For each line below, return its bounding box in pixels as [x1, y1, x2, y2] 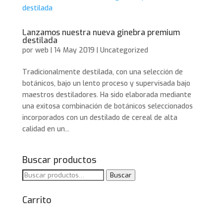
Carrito [22, 194, 52, 206]
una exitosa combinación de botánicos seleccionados [22, 102, 193, 111]
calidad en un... [22, 124, 69, 134]
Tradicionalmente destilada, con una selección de [22, 67, 183, 77]
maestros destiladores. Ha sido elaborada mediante [22, 90, 191, 100]
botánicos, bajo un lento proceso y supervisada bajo [22, 79, 190, 88]
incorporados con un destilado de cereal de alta [22, 113, 177, 122]
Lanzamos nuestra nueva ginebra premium [22, 27, 180, 38]
